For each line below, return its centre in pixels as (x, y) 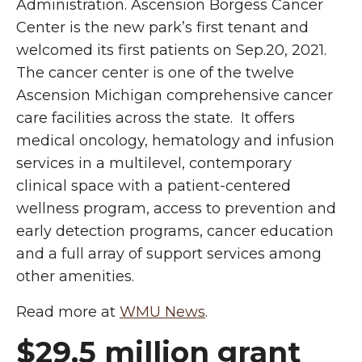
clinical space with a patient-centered (154, 186)
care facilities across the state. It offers (156, 118)
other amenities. (75, 276)
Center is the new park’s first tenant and (162, 27)
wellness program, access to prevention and (176, 208)
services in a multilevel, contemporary (154, 163)
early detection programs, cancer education (175, 231)
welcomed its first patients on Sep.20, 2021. (171, 50)
